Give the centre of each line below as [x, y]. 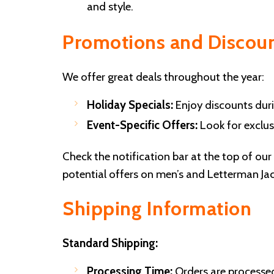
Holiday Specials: [130, 105]
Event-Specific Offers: [142, 125]
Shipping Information [157, 209]
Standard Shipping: [110, 243]
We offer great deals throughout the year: [163, 77]
